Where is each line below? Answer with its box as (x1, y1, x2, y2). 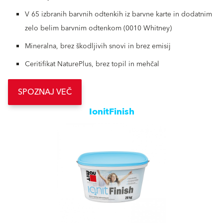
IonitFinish (89, 104, 134, 120)
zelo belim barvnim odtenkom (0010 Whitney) (25, 22, 172, 35)
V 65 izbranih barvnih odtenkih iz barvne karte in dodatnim (25, 8, 212, 21)
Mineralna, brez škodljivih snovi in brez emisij (25, 40, 171, 53)
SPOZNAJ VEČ (18, 85, 72, 100)
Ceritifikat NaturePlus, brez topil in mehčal (25, 58, 159, 71)
